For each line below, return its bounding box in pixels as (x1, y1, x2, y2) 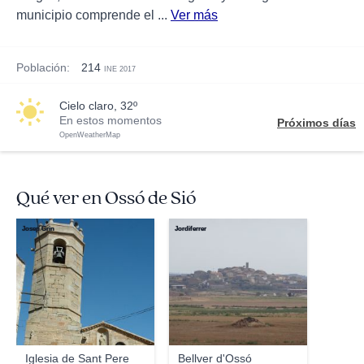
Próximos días (277, 116, 356, 129)
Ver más (171, 8, 218, 22)
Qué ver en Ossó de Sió (16, 186, 196, 210)
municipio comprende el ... (16, 8, 171, 22)
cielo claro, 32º (67, 99, 137, 112)
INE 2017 (104, 65, 136, 73)
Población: (16, 61, 70, 74)
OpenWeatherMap (59, 131, 120, 139)
